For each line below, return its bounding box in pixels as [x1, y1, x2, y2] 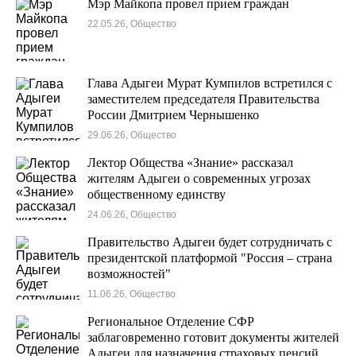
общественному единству [87, 188, 226, 201]
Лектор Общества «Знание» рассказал [87, 156, 293, 169]
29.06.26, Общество [87, 130, 176, 141]
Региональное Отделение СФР [87, 315, 254, 328]
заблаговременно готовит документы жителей [87, 331, 339, 344]
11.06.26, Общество [87, 288, 176, 300]
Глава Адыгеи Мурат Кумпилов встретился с [87, 76, 332, 90]
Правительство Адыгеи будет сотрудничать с [87, 235, 332, 249]
